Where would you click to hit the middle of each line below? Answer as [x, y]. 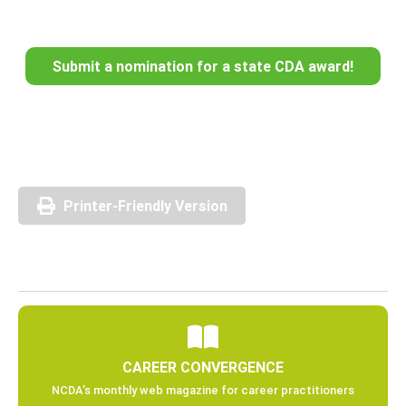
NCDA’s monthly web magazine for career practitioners [203, 390]
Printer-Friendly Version [145, 205]
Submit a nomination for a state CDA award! [203, 66]
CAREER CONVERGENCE [203, 367]
